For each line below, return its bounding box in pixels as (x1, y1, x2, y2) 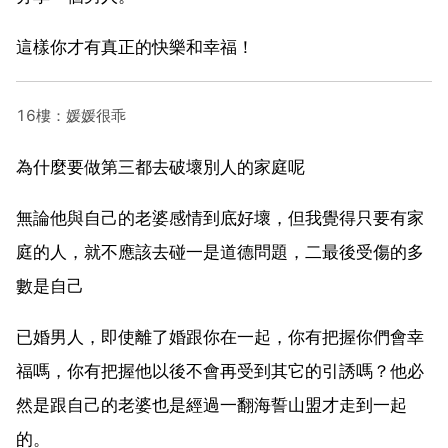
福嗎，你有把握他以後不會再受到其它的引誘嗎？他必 (16, 360, 424, 381)
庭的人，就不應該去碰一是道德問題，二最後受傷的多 (16, 241, 424, 262)
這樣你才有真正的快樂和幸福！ (16, 36, 254, 57)
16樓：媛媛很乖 (16, 105, 126, 125)
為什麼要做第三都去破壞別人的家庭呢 (16, 156, 305, 177)
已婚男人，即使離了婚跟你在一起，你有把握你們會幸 (16, 326, 424, 347)
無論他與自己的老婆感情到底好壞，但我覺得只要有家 (16, 207, 424, 228)
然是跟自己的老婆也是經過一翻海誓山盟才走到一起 (16, 394, 407, 415)
